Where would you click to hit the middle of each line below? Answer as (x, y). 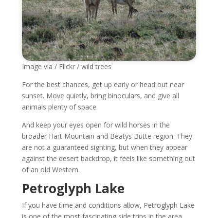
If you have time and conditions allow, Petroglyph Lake (108, 205)
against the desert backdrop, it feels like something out (108, 159)
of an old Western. (51, 170)
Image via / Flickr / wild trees (66, 67)
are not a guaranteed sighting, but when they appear (104, 147)
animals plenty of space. (60, 107)
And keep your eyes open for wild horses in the (96, 125)
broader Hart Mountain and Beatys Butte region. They (107, 136)
